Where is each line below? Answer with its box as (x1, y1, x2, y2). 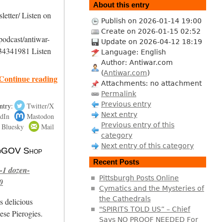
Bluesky (1, 121, 24, 131)
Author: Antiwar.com (101, 58, 173, 66)
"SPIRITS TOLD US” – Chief (99, 205, 190, 213)
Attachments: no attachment (101, 79, 202, 87)
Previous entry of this (101, 120, 174, 129)
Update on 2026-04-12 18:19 (101, 37, 202, 46)
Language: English (101, 48, 166, 56)
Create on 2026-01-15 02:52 (101, 27, 201, 35)
